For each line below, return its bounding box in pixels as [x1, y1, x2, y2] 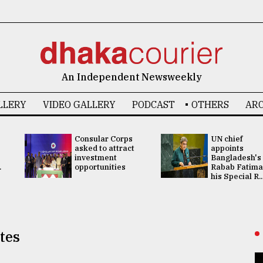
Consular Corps [74, 134, 133, 144]
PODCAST [131, 99, 175, 110]
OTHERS [191, 99, 229, 110]
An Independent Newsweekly [61, 71, 202, 83]
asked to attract [74, 143, 134, 153]
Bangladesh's [211, 153, 261, 163]
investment [74, 153, 117, 163]
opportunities [74, 162, 126, 172]
